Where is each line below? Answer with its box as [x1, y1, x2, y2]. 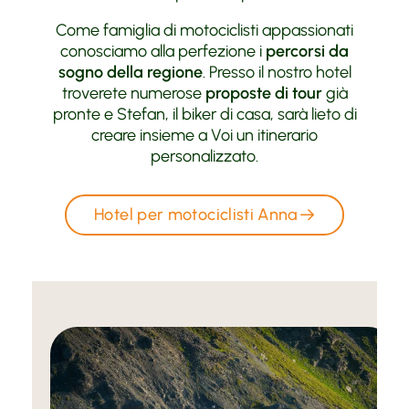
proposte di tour [204, 82, 322, 103]
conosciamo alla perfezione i [60, 40, 266, 61]
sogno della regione [58, 61, 203, 82]
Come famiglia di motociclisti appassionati [56, 19, 353, 40]
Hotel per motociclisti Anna [94, 204, 299, 225]
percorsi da [266, 40, 349, 61]
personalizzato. [151, 145, 258, 166]
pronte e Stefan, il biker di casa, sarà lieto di [52, 103, 357, 124]
